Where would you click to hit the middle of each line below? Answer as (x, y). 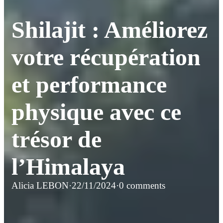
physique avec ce (96, 112)
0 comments (142, 186)
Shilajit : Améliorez (110, 30)
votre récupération (106, 57)
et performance (89, 85)
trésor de (56, 139)
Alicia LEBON (40, 186)
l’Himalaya (68, 167)
